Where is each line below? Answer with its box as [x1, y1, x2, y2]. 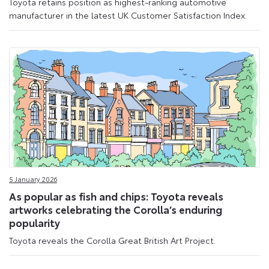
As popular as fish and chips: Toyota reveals [9, 188, 223, 203]
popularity [9, 214, 60, 229]
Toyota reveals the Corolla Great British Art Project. [9, 234, 216, 247]
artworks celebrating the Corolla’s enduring [9, 201, 222, 216]
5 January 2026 [9, 174, 57, 184]
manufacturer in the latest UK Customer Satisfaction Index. [9, 8, 247, 21]
